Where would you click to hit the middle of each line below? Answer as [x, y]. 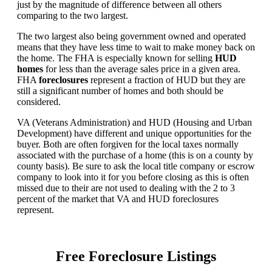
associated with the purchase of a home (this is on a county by [135, 155]
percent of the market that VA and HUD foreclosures [118, 199]
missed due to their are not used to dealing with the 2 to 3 [126, 188]
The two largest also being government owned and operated [131, 36]
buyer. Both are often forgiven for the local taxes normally [128, 144]
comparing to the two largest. [73, 15]
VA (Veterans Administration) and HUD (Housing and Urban [134, 122]
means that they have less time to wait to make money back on [136, 47]
